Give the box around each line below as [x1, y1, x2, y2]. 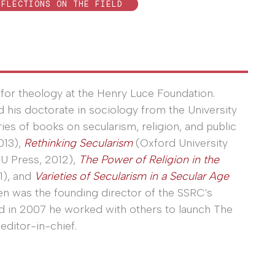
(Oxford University [133, 136, 228, 150]
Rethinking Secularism [24, 136, 133, 150]
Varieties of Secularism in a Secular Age [34, 169, 229, 184]
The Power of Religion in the [79, 153, 219, 167]
